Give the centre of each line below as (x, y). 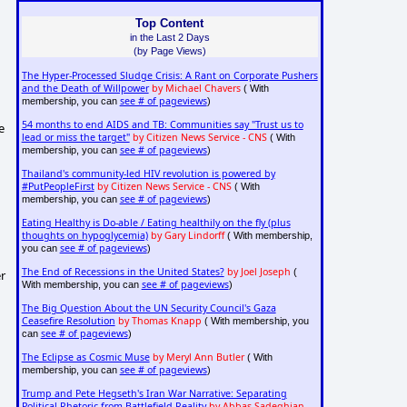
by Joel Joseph (258, 272)
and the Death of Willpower (85, 89)
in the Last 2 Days (169, 37)
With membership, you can (81, 285)
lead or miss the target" (75, 138)
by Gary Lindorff (187, 236)
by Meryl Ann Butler (198, 357)
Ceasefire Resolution (68, 321)
